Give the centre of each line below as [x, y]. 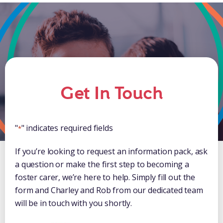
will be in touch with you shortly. [73, 203]
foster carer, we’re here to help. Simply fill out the [105, 177]
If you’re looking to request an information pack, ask [111, 152]
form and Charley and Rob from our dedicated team [109, 190]
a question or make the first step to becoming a [102, 165]
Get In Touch [111, 94]
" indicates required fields [67, 128]
